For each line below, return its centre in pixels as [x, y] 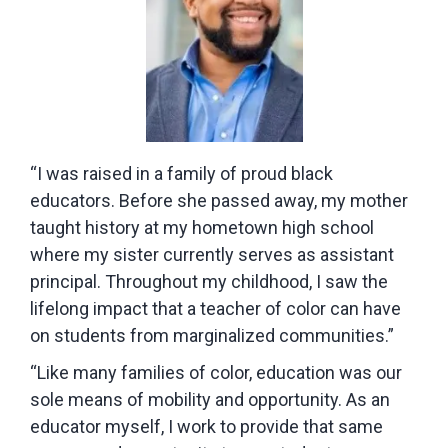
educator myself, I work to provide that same [206, 426]
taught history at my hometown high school [202, 227]
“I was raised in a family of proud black [181, 173]
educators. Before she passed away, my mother [219, 200]
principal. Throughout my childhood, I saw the [209, 281]
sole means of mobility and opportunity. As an [210, 399]
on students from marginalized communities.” [212, 335]
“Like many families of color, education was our [216, 372]
